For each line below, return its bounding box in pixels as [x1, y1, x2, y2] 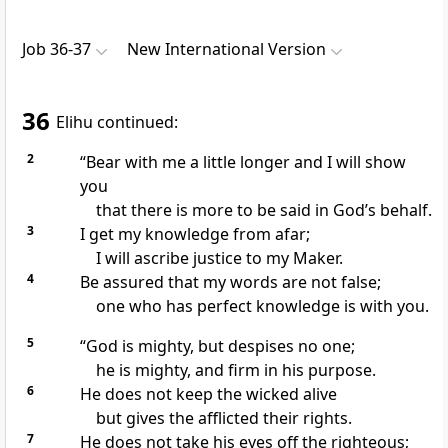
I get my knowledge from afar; [79, 223, 310, 246]
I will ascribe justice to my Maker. [95, 247, 343, 270]
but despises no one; [193, 335, 355, 358]
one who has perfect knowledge [95, 295, 340, 318]
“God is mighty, [79, 335, 194, 358]
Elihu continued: [56, 111, 178, 134]
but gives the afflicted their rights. [95, 407, 352, 430]
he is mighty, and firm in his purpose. [95, 359, 376, 382]
